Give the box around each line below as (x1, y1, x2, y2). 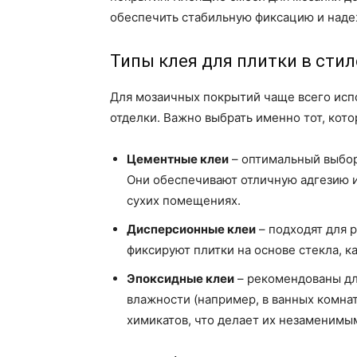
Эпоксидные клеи (127, 271, 234, 287)
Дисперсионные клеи (127, 222, 256, 237)
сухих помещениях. (127, 193, 241, 209)
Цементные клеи (127, 151, 229, 167)
